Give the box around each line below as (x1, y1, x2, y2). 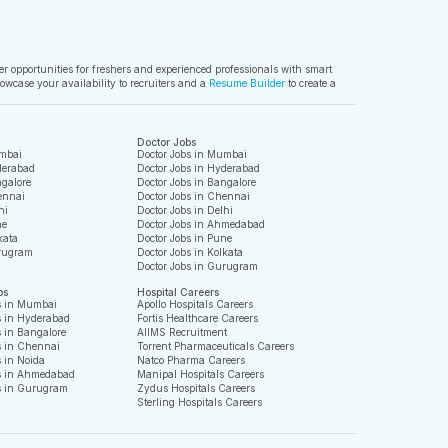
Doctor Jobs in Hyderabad (136, 162, 260, 174)
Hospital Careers (136, 286, 219, 298)
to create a (288, 77, 336, 89)
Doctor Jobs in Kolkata (136, 246, 243, 258)
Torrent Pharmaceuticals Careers (136, 340, 294, 352)
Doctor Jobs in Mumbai (136, 148, 247, 160)
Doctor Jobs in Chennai (136, 190, 250, 202)
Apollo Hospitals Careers (136, 298, 253, 310)
